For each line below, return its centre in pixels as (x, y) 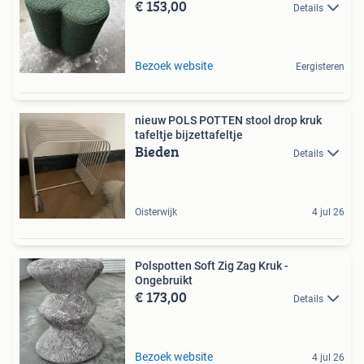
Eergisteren (320, 67)
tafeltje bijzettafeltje (189, 135)
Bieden (157, 152)
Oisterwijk (156, 212)
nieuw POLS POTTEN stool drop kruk (228, 120)
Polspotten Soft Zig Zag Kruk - (212, 266)
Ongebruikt (164, 280)
